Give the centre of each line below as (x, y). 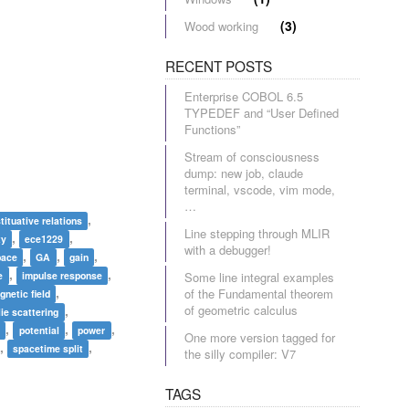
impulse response (63, 275)
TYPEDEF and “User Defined (262, 113)
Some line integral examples (259, 277)
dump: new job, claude (244, 173)
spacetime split (48, 348)
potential (39, 330)
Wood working (221, 26)
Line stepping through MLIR (257, 233)
